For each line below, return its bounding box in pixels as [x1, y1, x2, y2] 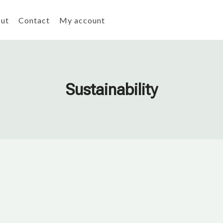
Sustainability [65, 80, 158, 99]
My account [59, 15, 106, 25]
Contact [18, 15, 50, 25]
